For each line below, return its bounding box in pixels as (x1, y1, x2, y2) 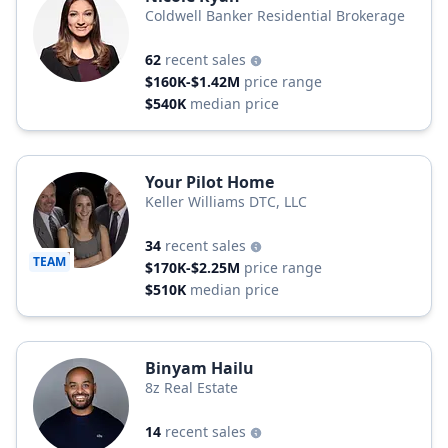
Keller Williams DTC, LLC (145, 192, 307, 211)
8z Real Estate (145, 378, 238, 397)
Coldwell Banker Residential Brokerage (145, 6, 405, 25)
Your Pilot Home (145, 171, 274, 193)
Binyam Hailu (145, 357, 254, 379)
